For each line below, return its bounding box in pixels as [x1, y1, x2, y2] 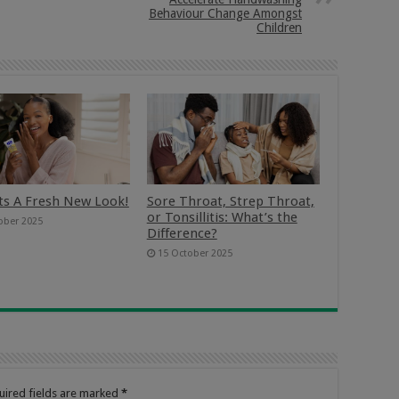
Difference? [146, 225, 217, 242]
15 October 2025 [157, 248, 232, 260]
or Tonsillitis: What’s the [146, 209, 297, 226]
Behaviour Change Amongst [149, 6, 302, 21]
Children [256, 20, 302, 36]
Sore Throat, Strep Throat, [146, 193, 314, 210]
